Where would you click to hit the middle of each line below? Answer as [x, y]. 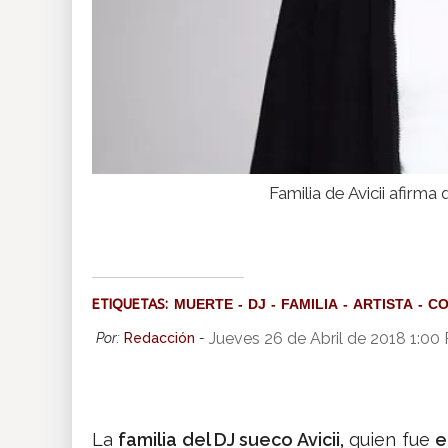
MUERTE [203, 304]
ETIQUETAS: [133, 304]
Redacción [159, 338]
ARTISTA [383, 304]
